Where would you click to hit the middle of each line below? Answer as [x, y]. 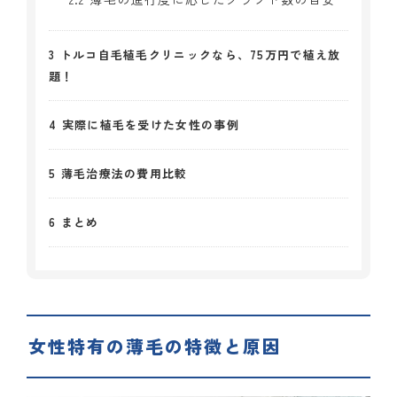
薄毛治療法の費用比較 [122, 174]
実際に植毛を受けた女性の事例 [148, 125]
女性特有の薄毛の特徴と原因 [155, 346]
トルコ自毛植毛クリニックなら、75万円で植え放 [198, 55]
